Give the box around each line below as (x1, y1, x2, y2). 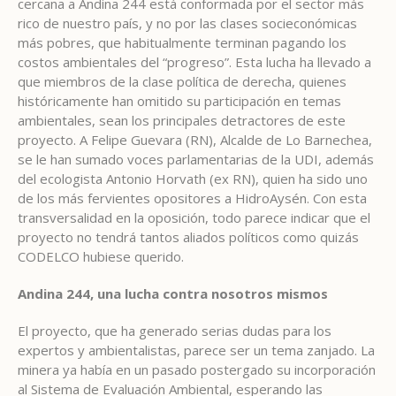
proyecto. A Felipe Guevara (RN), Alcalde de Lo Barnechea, (18, 130, 372, 148)
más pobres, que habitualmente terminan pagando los (18, 33, 346, 51)
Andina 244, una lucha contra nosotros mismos (18, 284, 328, 302)
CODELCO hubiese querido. (18, 247, 184, 265)
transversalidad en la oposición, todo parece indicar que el (18, 208, 370, 226)
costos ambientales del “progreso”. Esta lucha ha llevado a (18, 52, 371, 71)
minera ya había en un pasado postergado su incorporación (18, 360, 376, 378)
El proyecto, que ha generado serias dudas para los (18, 321, 331, 339)
